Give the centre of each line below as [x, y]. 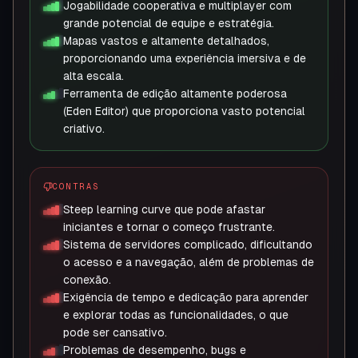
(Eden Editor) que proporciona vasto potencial [184, 111]
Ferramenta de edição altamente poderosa [175, 93]
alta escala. [93, 76]
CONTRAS [76, 186]
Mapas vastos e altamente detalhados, [166, 41]
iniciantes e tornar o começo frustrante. [169, 227]
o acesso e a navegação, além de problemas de [189, 262]
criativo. [84, 129]
